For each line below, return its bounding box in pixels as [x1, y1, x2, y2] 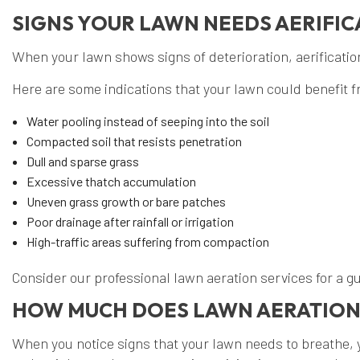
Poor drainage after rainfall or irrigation [26, 214, 234, 230]
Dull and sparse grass [26, 153, 139, 170]
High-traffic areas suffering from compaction [26, 234, 269, 250]
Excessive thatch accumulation [26, 174, 196, 190]
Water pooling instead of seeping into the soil [26, 113, 269, 129]
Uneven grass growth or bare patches [26, 194, 226, 210]
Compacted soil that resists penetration [26, 133, 242, 149]
